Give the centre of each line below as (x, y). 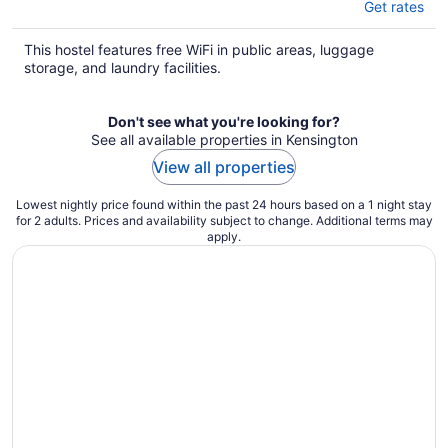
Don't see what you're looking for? (224, 121)
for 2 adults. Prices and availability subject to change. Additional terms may (224, 220)
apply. (224, 236)
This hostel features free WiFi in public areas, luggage (199, 49)
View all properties (224, 166)
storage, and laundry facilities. (122, 67)
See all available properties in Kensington (224, 139)
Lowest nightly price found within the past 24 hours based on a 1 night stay (224, 204)
